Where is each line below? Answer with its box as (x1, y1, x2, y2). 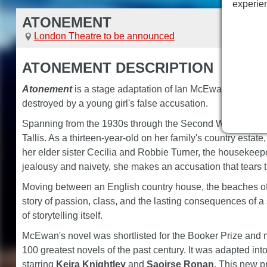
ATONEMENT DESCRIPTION (21, 60, 213, 76)
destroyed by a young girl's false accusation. (21, 98, 208, 108)
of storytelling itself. (21, 210, 103, 221)
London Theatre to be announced (33, 31, 175, 41)
